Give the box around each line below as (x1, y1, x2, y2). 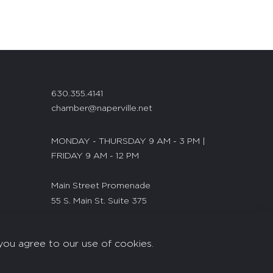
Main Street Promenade (51, 182, 151, 190)
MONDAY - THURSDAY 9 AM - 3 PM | (51, 137, 205, 146)
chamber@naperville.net (51, 104, 152, 113)
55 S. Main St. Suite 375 (51, 197, 147, 205)
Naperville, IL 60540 (51, 212, 133, 221)
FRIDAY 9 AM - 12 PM (51, 152, 139, 160)
